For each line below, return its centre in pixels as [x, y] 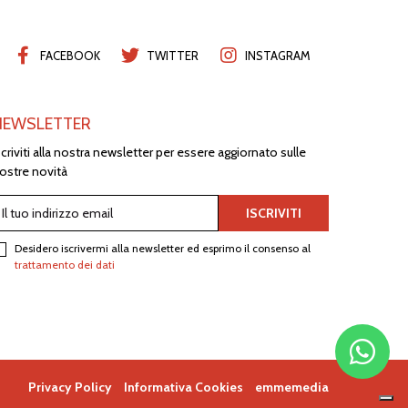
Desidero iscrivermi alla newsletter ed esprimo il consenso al [163, 249]
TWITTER [173, 55]
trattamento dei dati [65, 265]
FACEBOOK [70, 55]
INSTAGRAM [278, 55]
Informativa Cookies [184, 388]
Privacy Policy [70, 388]
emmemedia [292, 388]
